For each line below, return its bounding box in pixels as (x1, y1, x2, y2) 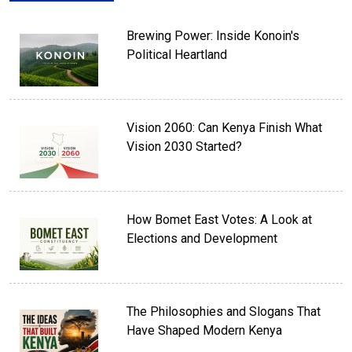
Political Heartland (126, 47, 228, 63)
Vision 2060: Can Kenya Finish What (126, 120, 323, 136)
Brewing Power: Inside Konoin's (126, 28, 300, 44)
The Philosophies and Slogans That (126, 304, 321, 320)
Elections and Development (126, 231, 278, 247)
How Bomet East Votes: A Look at (126, 212, 313, 228)
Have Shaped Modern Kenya (126, 323, 283, 339)
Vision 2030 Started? (126, 139, 243, 155)
